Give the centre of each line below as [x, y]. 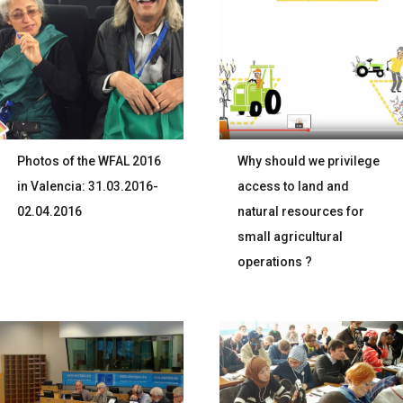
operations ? [275, 262]
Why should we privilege [309, 161]
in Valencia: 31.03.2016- [88, 186]
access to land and [294, 186]
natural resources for [301, 211]
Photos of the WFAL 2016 [90, 161]
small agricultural [291, 237]
